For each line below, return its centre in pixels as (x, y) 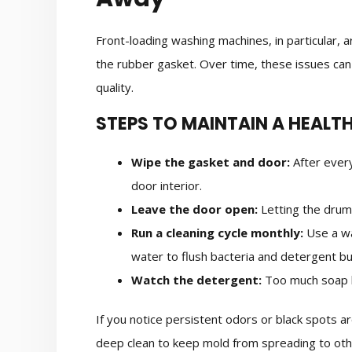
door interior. (167, 186)
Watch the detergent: (196, 280)
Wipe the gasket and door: (211, 162)
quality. (115, 87)
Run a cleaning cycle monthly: (217, 233)
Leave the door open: (194, 209)
